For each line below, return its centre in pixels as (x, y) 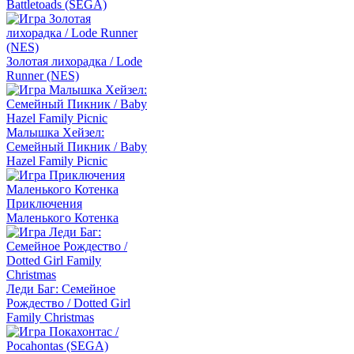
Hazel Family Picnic (57, 161)
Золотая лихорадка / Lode (74, 61)
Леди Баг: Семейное (61, 289)
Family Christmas (50, 317)
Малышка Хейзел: (55, 132)
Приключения (44, 203)
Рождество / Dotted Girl (68, 303)
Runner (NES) (43, 75)
